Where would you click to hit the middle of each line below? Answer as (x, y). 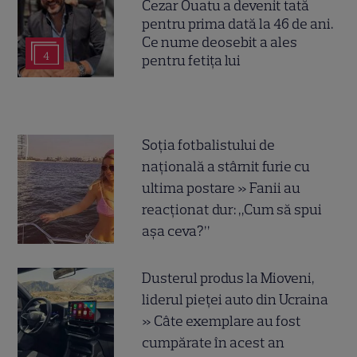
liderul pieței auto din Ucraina (235, 300)
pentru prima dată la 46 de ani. (238, 24)
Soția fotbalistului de (209, 145)
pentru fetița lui (192, 60)
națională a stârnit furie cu (226, 167)
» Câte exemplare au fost (222, 322)
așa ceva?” (176, 231)
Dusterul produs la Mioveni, (228, 279)
